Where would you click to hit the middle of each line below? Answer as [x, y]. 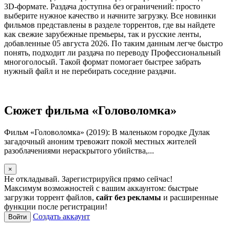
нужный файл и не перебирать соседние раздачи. [90, 71]
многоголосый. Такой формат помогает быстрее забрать [102, 62]
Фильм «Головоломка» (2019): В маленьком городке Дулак [107, 132]
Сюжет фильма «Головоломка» [90, 110]
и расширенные [190, 197]
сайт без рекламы [129, 197]
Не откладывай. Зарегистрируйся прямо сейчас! [88, 179]
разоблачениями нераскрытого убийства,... [79, 150]
